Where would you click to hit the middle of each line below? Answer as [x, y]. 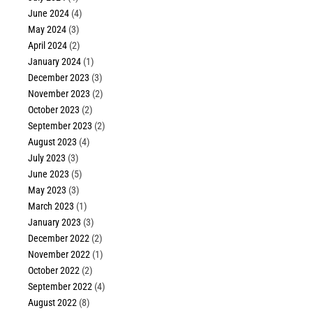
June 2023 [49, 174]
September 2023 [60, 126]
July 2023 [47, 158]
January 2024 [55, 62]
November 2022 [59, 255]
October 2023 [54, 110]
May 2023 [48, 190]
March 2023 [51, 206]
